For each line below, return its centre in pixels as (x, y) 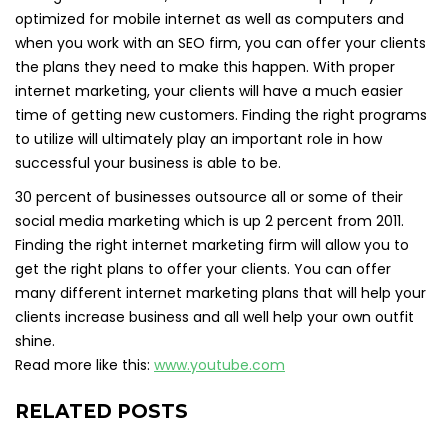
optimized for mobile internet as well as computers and (209, 19)
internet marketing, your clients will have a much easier (209, 91)
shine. (35, 341)
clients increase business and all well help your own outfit (214, 317)
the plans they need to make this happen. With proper (205, 67)
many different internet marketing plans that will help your (220, 293)
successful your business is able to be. (148, 163)
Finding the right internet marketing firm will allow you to (212, 245)
